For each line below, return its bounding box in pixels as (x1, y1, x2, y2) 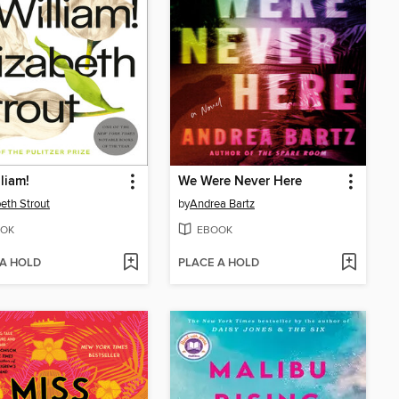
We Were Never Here (178, 174, 302, 191)
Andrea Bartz (190, 197, 255, 212)
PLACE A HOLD (178, 255, 259, 271)
